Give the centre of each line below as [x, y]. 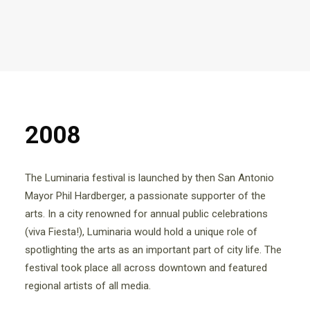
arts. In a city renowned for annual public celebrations [146, 214]
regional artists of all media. [88, 286]
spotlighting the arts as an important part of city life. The [153, 250]
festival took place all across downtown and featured [146, 268]
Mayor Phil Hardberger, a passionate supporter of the [145, 196]
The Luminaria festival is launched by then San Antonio [149, 178]
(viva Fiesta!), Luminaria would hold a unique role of [141, 232]
